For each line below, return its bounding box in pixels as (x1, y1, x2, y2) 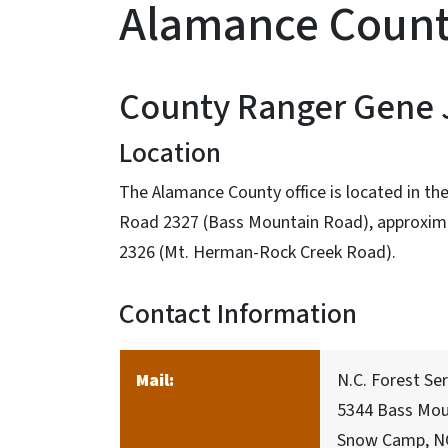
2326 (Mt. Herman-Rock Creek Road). (119, 240, 396, 265)
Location (119, 133, 221, 173)
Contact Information (119, 294, 357, 334)
